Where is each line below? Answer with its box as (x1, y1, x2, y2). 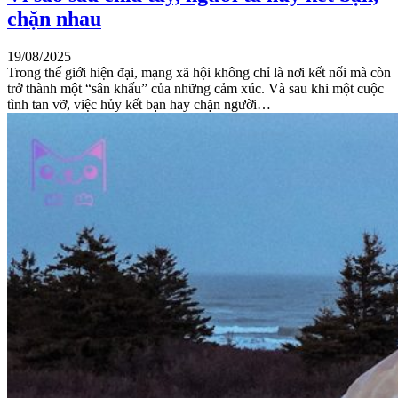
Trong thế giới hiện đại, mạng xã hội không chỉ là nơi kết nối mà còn (7, 65, 391, 81)
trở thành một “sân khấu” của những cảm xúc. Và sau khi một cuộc (7, 81, 384, 97)
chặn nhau (7, 7, 101, 31)
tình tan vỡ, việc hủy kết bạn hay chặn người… (7, 97, 271, 113)
